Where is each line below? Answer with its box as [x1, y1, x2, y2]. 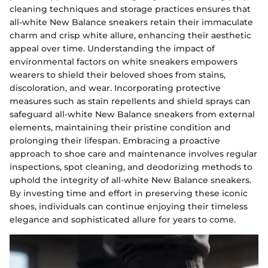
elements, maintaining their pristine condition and [10, 121, 231, 133]
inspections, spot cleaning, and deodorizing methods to [10, 161, 252, 172]
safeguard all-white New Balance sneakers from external [10, 108, 255, 120]
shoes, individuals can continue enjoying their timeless [10, 200, 248, 212]
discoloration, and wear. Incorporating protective [10, 82, 221, 93]
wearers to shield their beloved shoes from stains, [10, 69, 226, 80]
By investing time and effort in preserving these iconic [10, 187, 248, 199]
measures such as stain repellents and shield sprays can [10, 95, 251, 106]
